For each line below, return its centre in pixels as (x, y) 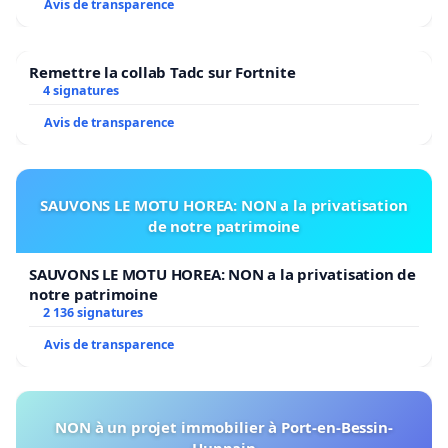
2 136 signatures (92, 312)
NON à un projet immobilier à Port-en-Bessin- (224, 426)
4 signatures (80, 90)
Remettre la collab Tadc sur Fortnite (162, 71)
